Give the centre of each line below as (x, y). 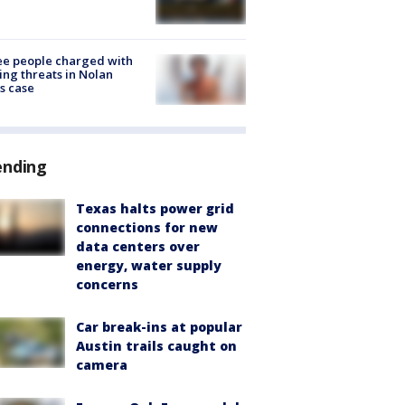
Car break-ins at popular (159, 326)
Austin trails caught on (156, 345)
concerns (107, 284)
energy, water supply (149, 265)
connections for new (147, 227)
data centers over (138, 246)
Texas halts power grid (155, 208)
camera (102, 364)
